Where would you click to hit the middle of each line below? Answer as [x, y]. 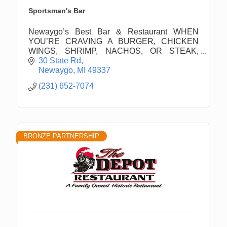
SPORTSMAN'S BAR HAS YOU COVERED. [110, 60]
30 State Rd [60, 61]
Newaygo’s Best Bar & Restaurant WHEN [113, 31]
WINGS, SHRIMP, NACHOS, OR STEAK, [113, 51]
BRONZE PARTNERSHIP [61, 136]
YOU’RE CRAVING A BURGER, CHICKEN [113, 41]
